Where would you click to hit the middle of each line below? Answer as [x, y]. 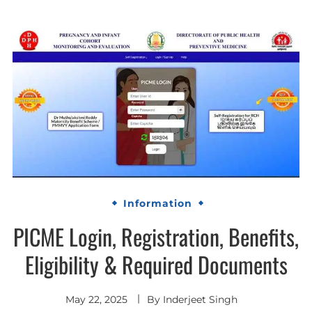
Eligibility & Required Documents [156, 264]
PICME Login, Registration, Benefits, [156, 236]
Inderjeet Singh [200, 299]
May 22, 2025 [96, 299]
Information [158, 204]
